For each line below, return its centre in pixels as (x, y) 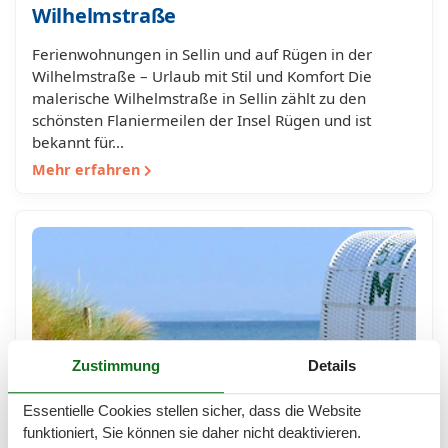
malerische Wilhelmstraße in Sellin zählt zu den (199, 98)
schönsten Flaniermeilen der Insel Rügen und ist (201, 120)
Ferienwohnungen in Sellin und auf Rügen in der (202, 54)
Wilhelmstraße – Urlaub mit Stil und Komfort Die (202, 76)
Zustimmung (116, 366)
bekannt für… (78, 142)
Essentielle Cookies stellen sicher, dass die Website (192, 410)
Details (332, 366)
